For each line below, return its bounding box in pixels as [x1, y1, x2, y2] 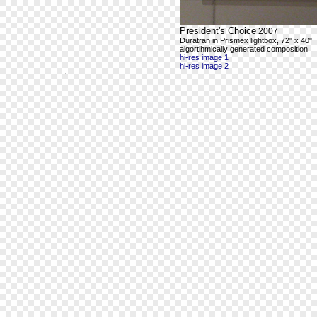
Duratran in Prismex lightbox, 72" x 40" [180, 36, 312, 45]
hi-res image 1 [180, 53, 229, 62]
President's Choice [180, 25, 256, 36]
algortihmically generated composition [180, 45, 308, 53]
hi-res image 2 [180, 62, 229, 70]
